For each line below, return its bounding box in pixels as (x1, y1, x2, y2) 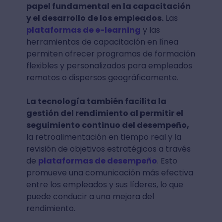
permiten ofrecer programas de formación (26, 48, 195, 59)
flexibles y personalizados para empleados (26, 59, 192, 71)
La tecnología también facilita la (26, 95, 166, 107)
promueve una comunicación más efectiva (26, 166, 193, 178)
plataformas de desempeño (38, 155, 157, 166)
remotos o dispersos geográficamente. (26, 71, 178, 83)
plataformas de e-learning (26, 24, 141, 36)
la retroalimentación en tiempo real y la (26, 131, 181, 143)
